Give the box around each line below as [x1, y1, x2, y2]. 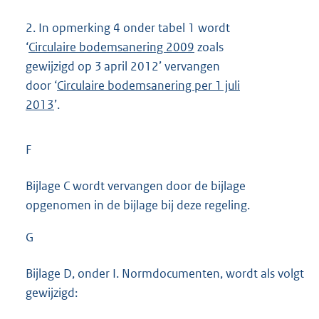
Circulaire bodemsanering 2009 [28, 38, 194, 55]
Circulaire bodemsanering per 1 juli [57, 77, 240, 93]
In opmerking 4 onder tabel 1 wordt [36, 19, 230, 36]
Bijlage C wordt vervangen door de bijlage [26, 177, 246, 194]
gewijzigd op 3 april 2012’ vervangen [26, 58, 220, 74]
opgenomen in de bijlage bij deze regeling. [26, 197, 250, 213]
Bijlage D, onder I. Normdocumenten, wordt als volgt [26, 266, 304, 282]
